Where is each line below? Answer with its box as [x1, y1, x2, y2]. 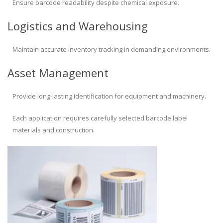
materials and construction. [12, 125, 95, 135]
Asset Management [7, 65, 109, 81]
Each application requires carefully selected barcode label [12, 113, 188, 123]
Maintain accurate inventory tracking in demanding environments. [12, 45, 211, 54]
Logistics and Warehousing [7, 18, 148, 34]
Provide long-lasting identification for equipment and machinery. [12, 92, 206, 101]
